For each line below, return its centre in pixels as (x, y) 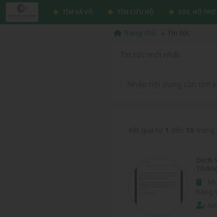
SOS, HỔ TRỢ (197, 12)
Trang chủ (139, 33)
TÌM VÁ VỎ (77, 12)
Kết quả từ (147, 130)
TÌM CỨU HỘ (135, 12)
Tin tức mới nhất (150, 55)
